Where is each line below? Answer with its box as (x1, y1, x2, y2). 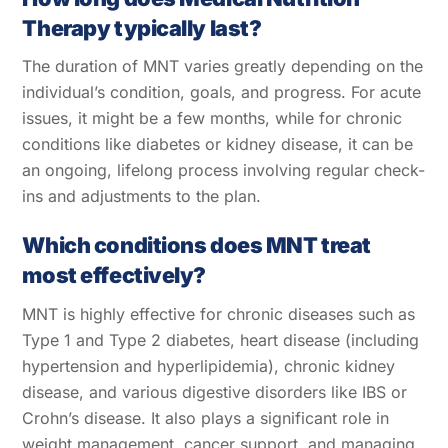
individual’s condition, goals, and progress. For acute (22, 82, 422, 103)
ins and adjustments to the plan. (22, 186, 262, 207)
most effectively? (22, 262, 207, 289)
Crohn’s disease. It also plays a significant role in (22, 407, 390, 428)
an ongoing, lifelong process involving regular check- (22, 160, 426, 181)
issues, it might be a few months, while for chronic (22, 108, 403, 129)
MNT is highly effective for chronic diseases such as (22, 303, 416, 324)
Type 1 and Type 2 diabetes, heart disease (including (22, 329, 420, 350)
